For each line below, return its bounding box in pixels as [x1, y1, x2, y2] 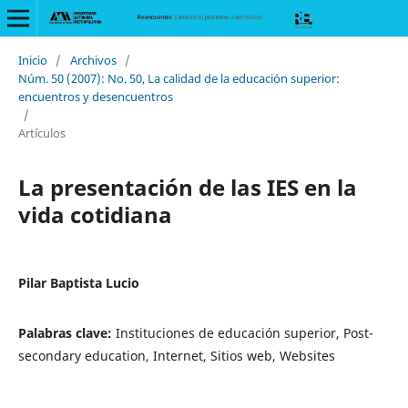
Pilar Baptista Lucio [17, 273, 139, 291]
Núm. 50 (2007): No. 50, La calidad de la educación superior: [17, 69, 340, 87]
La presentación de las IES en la [17, 171, 357, 202]
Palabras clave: [17, 323, 116, 342]
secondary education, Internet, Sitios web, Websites [17, 346, 335, 364]
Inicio [17, 51, 47, 68]
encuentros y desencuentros [17, 87, 173, 105]
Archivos [69, 51, 117, 68]
